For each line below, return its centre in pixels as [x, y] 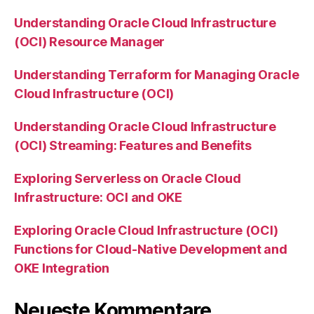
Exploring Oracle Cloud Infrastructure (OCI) [146, 230]
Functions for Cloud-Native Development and [151, 249]
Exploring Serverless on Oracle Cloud [128, 178]
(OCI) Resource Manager [90, 41]
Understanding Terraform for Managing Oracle [157, 74]
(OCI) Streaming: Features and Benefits [133, 145]
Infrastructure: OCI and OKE [98, 197]
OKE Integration [62, 268]
